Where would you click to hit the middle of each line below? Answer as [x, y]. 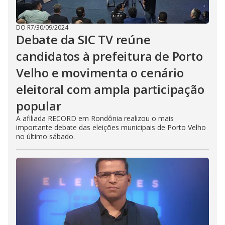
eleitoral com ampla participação [110, 89]
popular [39, 106]
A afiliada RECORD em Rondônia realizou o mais [95, 119]
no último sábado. [45, 137]
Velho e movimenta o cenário [100, 73]
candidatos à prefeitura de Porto [109, 56]
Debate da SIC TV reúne [83, 40]
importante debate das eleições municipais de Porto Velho [111, 128]
